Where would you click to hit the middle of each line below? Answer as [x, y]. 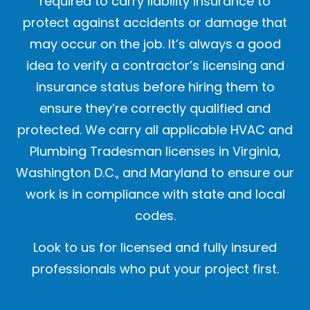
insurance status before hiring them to [155, 87]
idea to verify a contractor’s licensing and [155, 66]
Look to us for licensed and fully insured [155, 248]
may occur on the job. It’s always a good [155, 44]
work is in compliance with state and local [155, 194]
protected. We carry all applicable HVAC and [155, 130]
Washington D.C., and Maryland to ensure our [155, 173]
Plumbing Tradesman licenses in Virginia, [155, 152]
